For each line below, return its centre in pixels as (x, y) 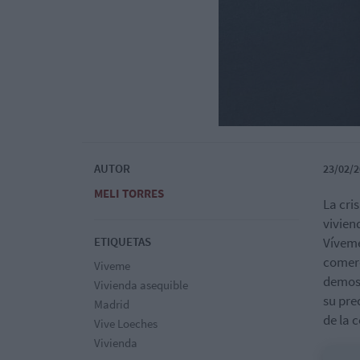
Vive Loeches (126, 324)
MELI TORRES (129, 194)
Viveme (112, 266)
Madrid (112, 305)
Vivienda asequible (141, 285)
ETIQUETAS (123, 242)
